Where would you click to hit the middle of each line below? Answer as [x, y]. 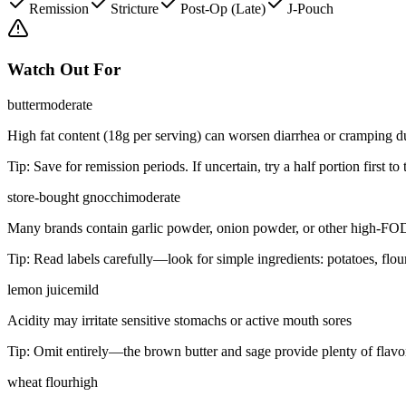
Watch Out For [64, 70]
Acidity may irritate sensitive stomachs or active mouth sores [179, 320]
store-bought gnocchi [68, 197]
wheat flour [40, 382]
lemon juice [40, 289]
